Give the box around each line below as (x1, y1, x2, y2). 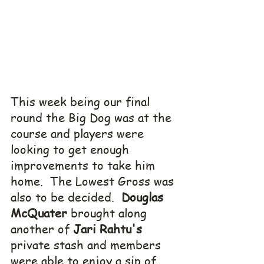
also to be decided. (11, 189, 121, 205)
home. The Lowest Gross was (11, 173, 177, 189)
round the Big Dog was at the (11, 109, 175, 126)
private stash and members (11, 236, 164, 253)
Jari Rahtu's (73, 220, 142, 237)
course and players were (11, 125, 147, 141)
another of (11, 220, 73, 237)
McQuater (11, 204, 67, 221)
